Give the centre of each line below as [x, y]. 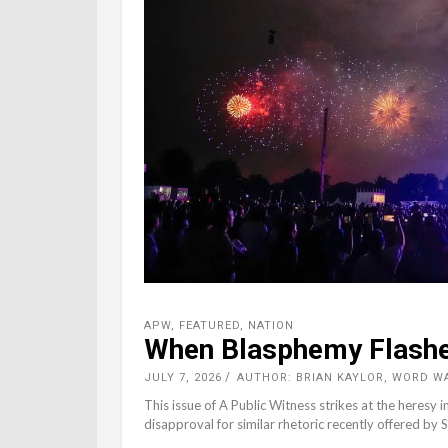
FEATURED [209, 326]
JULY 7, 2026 [183, 378]
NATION [271, 326]
